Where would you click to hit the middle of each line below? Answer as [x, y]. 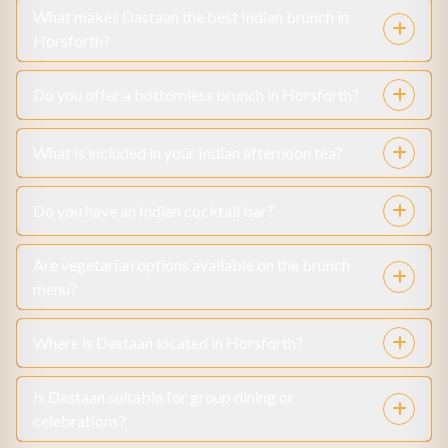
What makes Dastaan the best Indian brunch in [191, 16]
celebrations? [79, 420]
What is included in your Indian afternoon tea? [188, 152]
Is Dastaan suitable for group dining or [163, 396]
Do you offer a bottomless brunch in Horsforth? [196, 94]
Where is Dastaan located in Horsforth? [168, 342]
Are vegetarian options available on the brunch [191, 264]
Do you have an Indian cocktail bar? [153, 210]
